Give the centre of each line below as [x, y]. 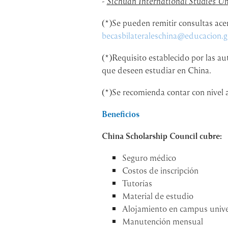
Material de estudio [158, 195]
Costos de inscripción [160, 170]
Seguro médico [149, 157]
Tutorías [137, 183]
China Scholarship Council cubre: [162, 136]
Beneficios [120, 114]
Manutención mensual [162, 221]
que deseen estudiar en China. [156, 70]
